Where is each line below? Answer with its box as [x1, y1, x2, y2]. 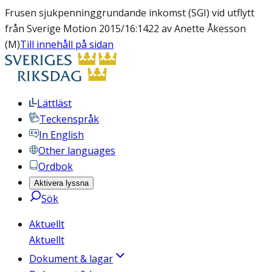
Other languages [38, 144, 115, 157]
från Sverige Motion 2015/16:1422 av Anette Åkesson [5, 22, 246, 35]
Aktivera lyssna [34, 178, 89, 188]
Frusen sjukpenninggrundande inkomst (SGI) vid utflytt [5, 6, 254, 19]
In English [39, 128, 84, 141]
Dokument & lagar [29, 252, 113, 265]
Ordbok [38, 160, 73, 173]
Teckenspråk [39, 112, 99, 126]
